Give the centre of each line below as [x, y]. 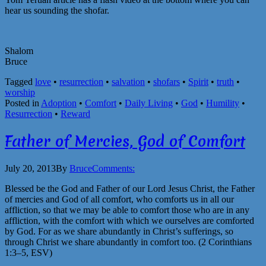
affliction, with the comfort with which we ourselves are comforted [129, 221]
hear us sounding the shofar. [57, 11]
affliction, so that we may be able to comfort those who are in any [127, 210]
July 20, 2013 [30, 169]
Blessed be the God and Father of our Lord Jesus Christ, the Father [130, 189]
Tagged [20, 82]
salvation [128, 82]
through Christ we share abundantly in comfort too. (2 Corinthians [128, 242]
